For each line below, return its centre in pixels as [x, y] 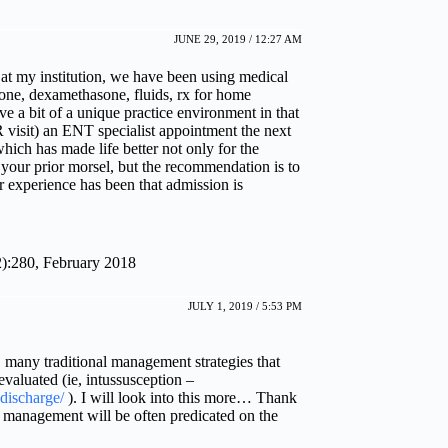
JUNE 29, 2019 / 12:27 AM [238, 39]
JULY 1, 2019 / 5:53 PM [245, 306]
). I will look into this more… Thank [180, 398]
